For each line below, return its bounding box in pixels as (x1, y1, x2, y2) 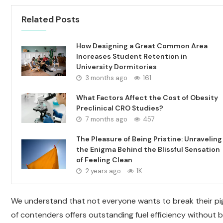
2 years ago (84, 167, 121, 176)
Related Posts (21, 13, 80, 26)
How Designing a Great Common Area (76, 41, 208, 51)
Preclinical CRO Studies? (76, 104, 163, 113)
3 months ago (84, 74, 127, 83)
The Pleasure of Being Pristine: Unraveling (76, 134, 222, 144)
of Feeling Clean (76, 155, 132, 165)
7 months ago (84, 115, 127, 124)
